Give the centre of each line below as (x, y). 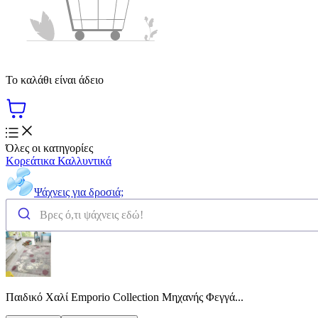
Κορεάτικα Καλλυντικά (59, 160)
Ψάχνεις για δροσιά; (79, 192)
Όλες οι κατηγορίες (49, 148)
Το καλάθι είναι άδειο (55, 79)
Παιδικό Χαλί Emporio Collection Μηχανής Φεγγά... (125, 297)
